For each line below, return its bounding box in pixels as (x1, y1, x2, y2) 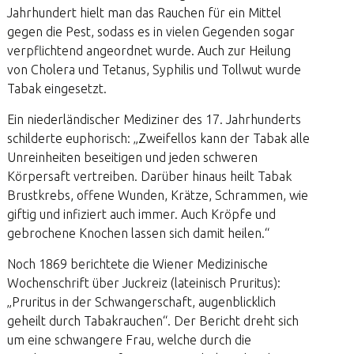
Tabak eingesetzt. (6, 81, 107, 96)
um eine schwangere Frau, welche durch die (6, 333, 251, 347)
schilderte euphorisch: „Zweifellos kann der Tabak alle (6, 131, 310, 145)
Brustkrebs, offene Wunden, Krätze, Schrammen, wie (6, 188, 308, 202)
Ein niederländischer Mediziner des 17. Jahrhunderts (6, 112, 301, 126)
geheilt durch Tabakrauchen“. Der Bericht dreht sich (6, 314, 299, 328)
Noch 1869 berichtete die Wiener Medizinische (6, 257, 268, 271)
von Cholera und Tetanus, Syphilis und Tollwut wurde (6, 62, 301, 77)
